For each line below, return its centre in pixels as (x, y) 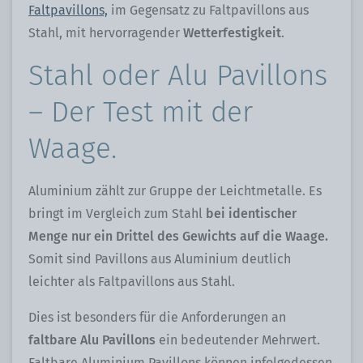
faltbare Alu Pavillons (94, 340)
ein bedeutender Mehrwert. (239, 340)
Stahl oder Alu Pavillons (178, 76)
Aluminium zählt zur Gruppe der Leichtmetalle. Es (175, 191)
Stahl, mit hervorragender (106, 33)
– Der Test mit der (141, 112)
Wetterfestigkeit (232, 33)
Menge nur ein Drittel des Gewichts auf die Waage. (178, 237)
